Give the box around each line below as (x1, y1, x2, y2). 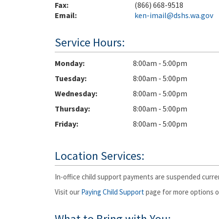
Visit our (55, 187, 81, 197)
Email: (55, 10, 77, 20)
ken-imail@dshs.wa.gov (134, 10, 213, 20)
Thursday (55, 104, 88, 113)
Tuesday (55, 73, 85, 83)
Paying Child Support (81, 187, 144, 197)
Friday (55, 119, 76, 129)
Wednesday (55, 88, 95, 98)
